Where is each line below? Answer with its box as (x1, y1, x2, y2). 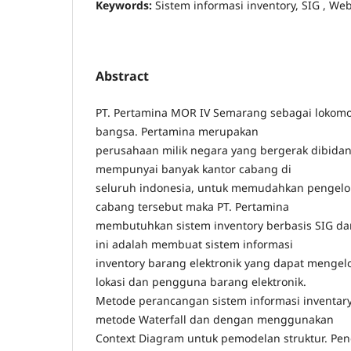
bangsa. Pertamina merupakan (96, 123, 259, 139)
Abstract (96, 67, 149, 85)
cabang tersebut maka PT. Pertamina (96, 198, 289, 214)
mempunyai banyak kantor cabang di (96, 161, 291, 176)
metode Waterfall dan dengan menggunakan (96, 311, 334, 327)
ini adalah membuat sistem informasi (96, 236, 293, 251)
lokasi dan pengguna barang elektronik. (96, 273, 306, 289)
